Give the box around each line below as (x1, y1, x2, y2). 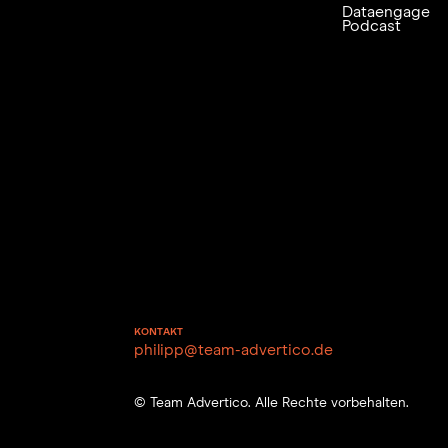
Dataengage (341, 4, 430, 21)
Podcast (341, 18, 401, 35)
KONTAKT (134, 324, 184, 338)
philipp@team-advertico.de (134, 341, 334, 358)
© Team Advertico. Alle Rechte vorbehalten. (134, 395, 410, 410)
